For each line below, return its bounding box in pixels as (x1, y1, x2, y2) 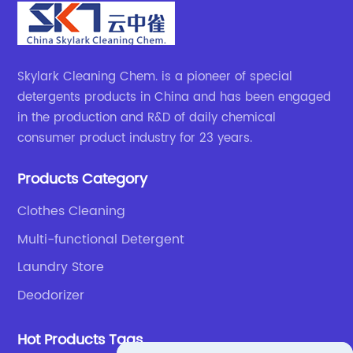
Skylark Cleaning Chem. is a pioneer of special (17, 67, 293, 87)
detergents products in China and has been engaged (17, 87, 332, 108)
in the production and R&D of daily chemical (17, 108, 277, 128)
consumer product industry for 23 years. (17, 128, 253, 149)
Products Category (17, 168, 148, 191)
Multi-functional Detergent (17, 229, 185, 250)
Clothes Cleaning (17, 201, 126, 222)
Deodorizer (17, 284, 85, 306)
